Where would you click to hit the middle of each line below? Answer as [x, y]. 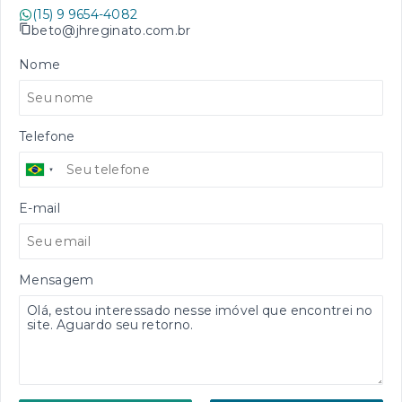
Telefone [47, 137]
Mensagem [57, 280]
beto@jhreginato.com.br [111, 30]
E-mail [39, 209]
